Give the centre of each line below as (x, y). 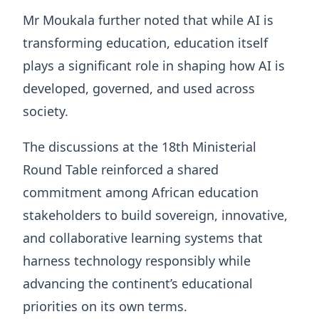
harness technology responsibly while (137, 260)
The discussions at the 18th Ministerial (140, 146)
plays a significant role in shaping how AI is (154, 65)
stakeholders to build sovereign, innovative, (155, 215)
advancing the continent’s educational (138, 283)
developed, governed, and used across (139, 88)
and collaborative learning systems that (143, 237)
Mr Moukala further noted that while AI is (148, 20)
